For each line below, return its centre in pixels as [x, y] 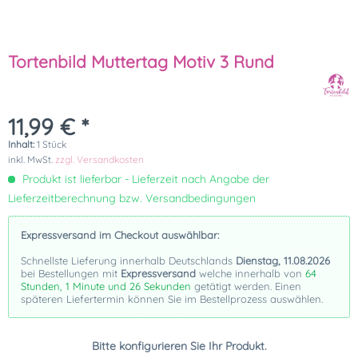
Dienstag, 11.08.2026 [283, 261]
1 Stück [52, 145]
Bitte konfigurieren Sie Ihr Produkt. [179, 346]
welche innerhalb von [251, 274]
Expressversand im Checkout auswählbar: [120, 235]
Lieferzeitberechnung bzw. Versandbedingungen [132, 199]
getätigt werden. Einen [246, 286]
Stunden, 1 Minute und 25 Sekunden [106, 286]
